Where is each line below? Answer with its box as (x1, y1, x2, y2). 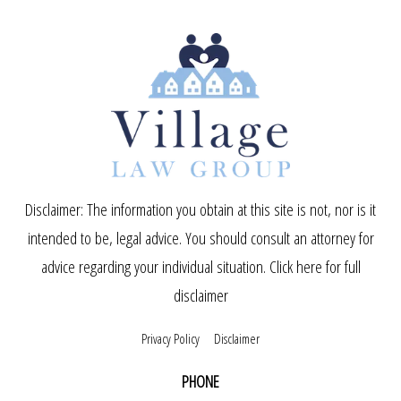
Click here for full (269, 255, 361, 279)
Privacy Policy (141, 329, 200, 348)
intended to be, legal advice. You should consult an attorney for (27, 226, 374, 251)
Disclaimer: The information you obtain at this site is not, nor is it (25, 198, 376, 222)
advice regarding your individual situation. (40, 255, 269, 279)
